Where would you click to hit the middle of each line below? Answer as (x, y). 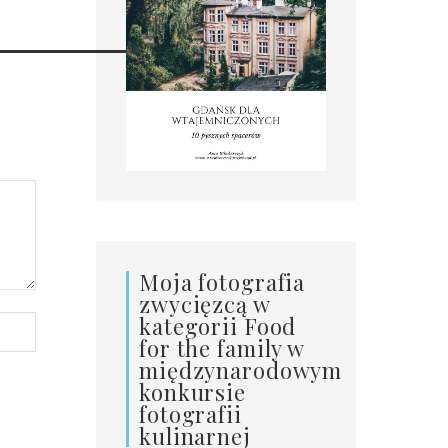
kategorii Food (218, 325)
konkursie (192, 391)
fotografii (190, 413)
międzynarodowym (241, 369)
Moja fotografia (222, 281)
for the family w (222, 347)
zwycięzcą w (205, 303)
